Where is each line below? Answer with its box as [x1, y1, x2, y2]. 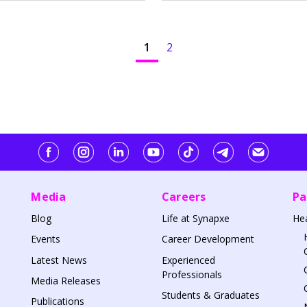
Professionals [161, 267, 222, 281]
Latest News [31, 253, 88, 267]
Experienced [161, 253, 215, 267]
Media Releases [31, 273, 101, 287]
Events [31, 232, 61, 246]
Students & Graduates [161, 288, 260, 302]
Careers [161, 189, 206, 205]
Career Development [161, 232, 254, 246]
